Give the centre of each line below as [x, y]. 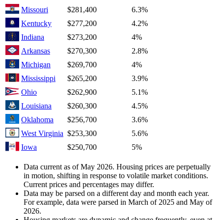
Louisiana [36, 106]
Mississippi [38, 79]
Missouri [35, 10]
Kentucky [36, 24]
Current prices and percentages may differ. [89, 185]
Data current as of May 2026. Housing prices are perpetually [117, 167]
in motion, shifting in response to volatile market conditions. [116, 176]
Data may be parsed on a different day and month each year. [116, 193]
